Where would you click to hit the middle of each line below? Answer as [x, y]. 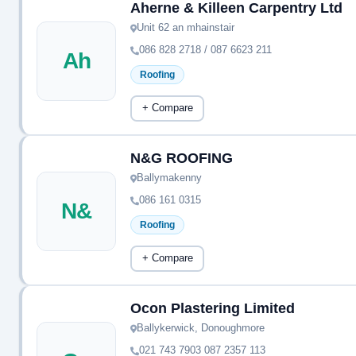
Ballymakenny [169, 178]
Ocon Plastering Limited [213, 308]
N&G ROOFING [182, 158]
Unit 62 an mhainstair [186, 27]
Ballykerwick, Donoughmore [201, 328]
